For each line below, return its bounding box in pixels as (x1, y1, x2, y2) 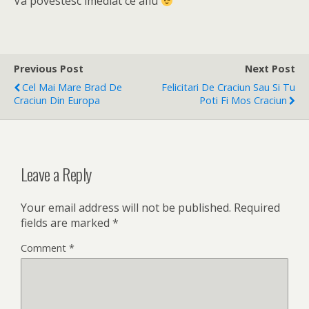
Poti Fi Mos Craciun (199, 94, 287, 107)
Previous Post (14, 62, 83, 75)
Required (234, 199, 280, 215)
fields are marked (21, 215, 112, 230)
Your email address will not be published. (21, 199, 231, 215)
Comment (21, 241, 69, 255)
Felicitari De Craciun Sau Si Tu (161, 81, 295, 94)
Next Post (245, 62, 295, 75)
